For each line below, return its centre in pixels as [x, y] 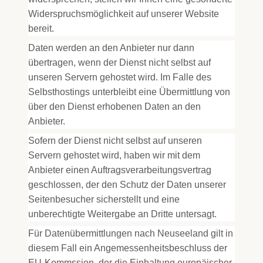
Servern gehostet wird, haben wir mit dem [114, 155]
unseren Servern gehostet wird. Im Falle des [120, 77]
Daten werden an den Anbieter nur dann [111, 48]
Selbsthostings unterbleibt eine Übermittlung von [129, 92]
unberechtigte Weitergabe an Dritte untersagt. [122, 214]
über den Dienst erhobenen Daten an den [114, 107]
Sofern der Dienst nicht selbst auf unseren [115, 141]
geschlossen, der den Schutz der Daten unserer [127, 185]
